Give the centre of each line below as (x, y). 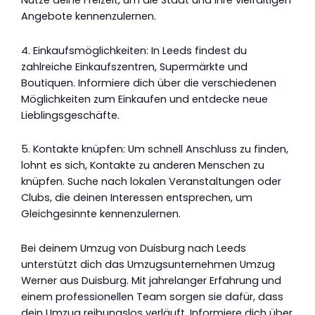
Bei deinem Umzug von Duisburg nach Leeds (134, 248)
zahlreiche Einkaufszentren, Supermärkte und (134, 66)
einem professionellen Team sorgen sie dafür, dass (152, 297)
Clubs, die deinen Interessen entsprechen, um (137, 198)
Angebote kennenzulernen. (89, 17)
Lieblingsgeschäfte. (70, 115)
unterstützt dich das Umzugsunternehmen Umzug (148, 264)
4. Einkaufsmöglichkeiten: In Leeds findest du (134, 50)
